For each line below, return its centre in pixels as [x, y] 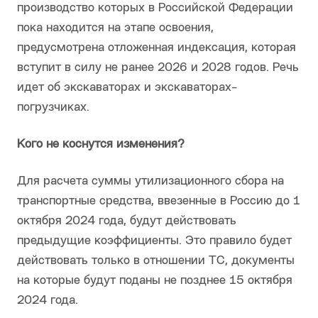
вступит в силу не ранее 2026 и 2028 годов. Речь [158, 68]
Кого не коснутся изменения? [101, 145]
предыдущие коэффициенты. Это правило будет [154, 241]
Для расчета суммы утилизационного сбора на [150, 182]
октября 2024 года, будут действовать [127, 221]
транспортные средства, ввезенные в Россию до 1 [159, 202]
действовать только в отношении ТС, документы [156, 261]
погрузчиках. [53, 108]
